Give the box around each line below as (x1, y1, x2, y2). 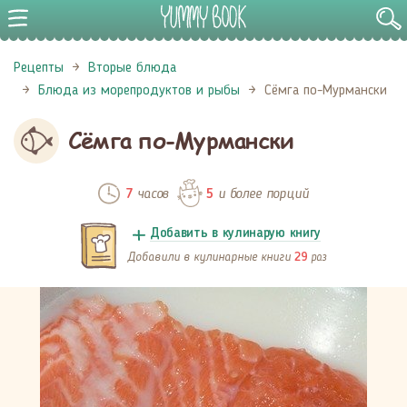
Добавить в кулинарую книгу (149, 227, 322, 241)
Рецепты (14, 61, 64, 75)
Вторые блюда (88, 61, 176, 75)
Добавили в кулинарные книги (127, 249, 294, 264)
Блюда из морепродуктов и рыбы (38, 84, 240, 98)
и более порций (213, 184, 309, 202)
